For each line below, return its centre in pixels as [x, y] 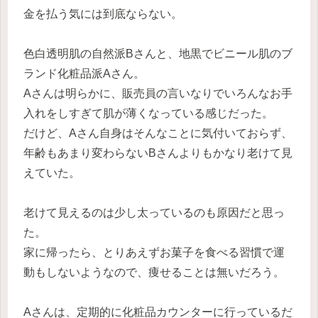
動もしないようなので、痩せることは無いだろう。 [154, 273]
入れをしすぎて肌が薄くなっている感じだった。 [148, 114]
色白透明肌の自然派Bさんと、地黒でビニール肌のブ [158, 54]
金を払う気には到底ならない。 [103, 14]
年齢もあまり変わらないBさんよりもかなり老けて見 [158, 153]
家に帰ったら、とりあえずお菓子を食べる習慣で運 [154, 253]
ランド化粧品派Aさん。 [84, 74]
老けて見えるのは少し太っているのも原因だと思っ [154, 213]
